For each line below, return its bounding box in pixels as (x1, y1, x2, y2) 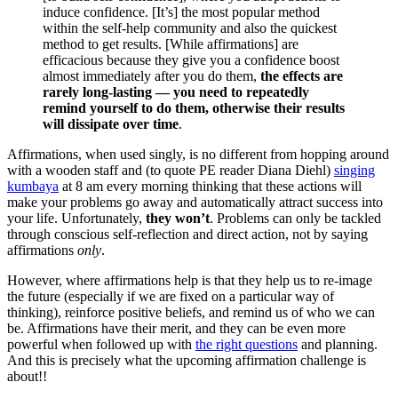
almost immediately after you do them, (43, 68, 257, 84)
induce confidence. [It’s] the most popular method (43, 4, 320, 20)
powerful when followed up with (7, 336, 195, 352)
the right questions (195, 336, 298, 352)
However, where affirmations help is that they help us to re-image (7, 272, 372, 288)
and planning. (298, 336, 378, 352)
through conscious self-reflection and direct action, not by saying (7, 226, 368, 242)
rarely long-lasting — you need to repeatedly (43, 84, 309, 99)
